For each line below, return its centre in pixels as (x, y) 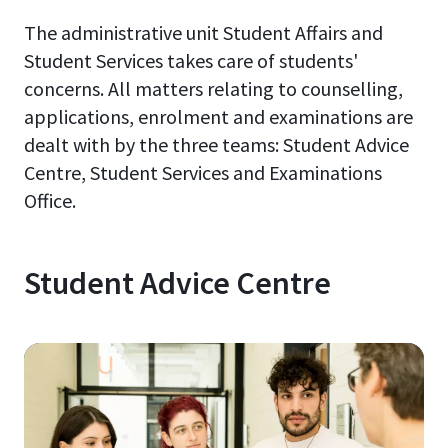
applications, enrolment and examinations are (218, 117)
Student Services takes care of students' (191, 61)
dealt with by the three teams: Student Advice (216, 145)
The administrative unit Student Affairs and (203, 33)
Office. (50, 201)
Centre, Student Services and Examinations (203, 173)
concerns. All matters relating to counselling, (213, 89)
